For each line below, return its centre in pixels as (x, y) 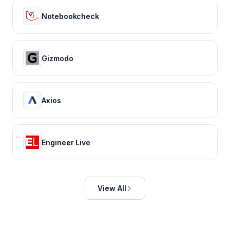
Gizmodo (57, 58)
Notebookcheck (71, 16)
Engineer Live (66, 142)
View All (112, 188)
